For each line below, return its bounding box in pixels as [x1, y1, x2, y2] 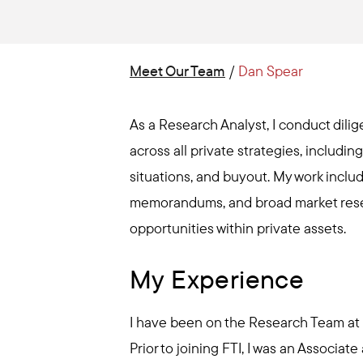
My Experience [130, 263, 305, 295]
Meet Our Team [130, 62, 225, 80]
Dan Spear [238, 62, 303, 80]
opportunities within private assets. [130, 219, 346, 237]
